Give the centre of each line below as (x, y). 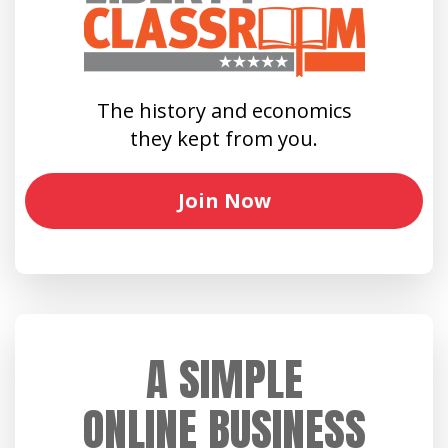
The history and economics (224, 110)
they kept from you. (224, 138)
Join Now (224, 200)
